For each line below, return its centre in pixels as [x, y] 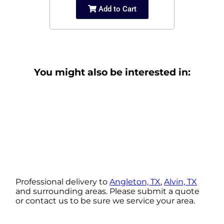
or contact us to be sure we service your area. [105, 201]
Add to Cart [116, 9]
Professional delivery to [63, 182]
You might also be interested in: [112, 72]
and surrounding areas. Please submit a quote [108, 191]
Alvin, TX [181, 182]
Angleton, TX [135, 182]
